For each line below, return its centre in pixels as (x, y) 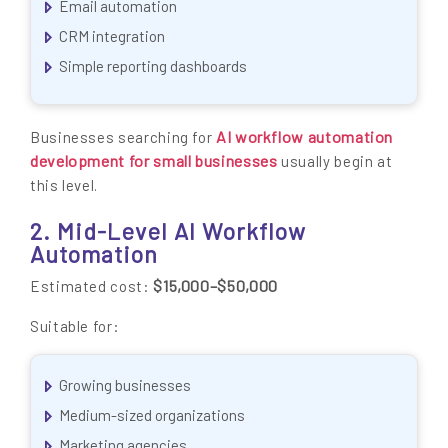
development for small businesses (154, 161)
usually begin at (335, 161)
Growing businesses (125, 385)
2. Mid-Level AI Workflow (168, 231)
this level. (64, 185)
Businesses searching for (123, 137)
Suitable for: (75, 325)
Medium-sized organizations (152, 415)
